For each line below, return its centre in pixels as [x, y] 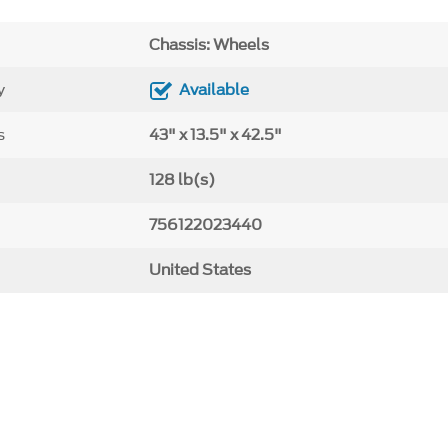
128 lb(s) [182, 180]
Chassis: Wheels [209, 44]
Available [214, 89]
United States [200, 270]
